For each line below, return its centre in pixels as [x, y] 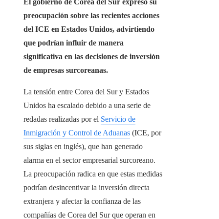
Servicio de [118, 119]
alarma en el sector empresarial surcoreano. [89, 160]
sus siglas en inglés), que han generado [83, 147]
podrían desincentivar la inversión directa [87, 188]
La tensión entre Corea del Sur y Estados [86, 92]
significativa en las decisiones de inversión [92, 57]
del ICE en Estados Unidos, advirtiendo [89, 29]
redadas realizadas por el [62, 119]
